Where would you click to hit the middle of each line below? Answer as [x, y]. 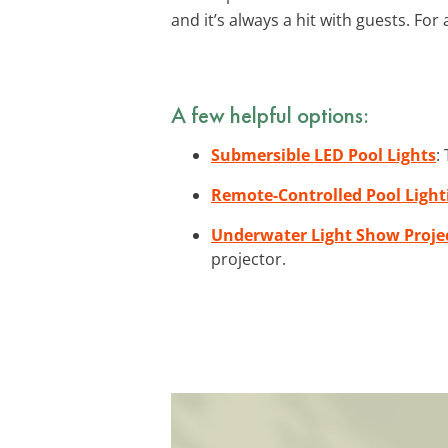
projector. [248, 258]
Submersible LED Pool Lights [323, 154]
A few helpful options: [270, 114]
